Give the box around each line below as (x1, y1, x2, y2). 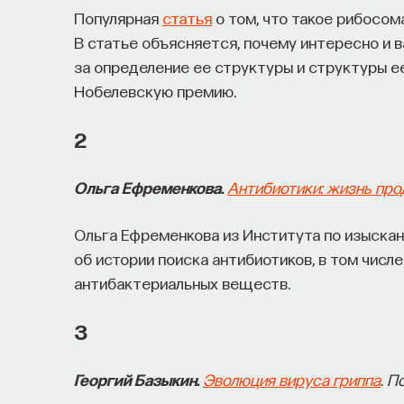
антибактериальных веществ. (74, 272, 290, 292)
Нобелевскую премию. (74, 80, 236, 100)
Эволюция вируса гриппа (203, 369, 381, 389)
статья (162, 7, 212, 27)
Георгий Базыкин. (74, 369, 199, 389)
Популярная (74, 7, 162, 27)
